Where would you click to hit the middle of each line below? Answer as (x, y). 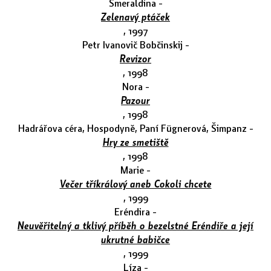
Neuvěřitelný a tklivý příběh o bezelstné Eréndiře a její (135, 226)
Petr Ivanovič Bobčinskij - (135, 45)
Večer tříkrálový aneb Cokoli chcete (135, 184)
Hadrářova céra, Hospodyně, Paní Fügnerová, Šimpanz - (135, 128)
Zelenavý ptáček (135, 17)
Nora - (135, 87)
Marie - (135, 170)
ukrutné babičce (135, 240)
